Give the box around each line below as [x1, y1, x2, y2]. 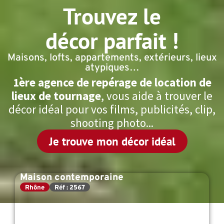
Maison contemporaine [20, 171, 123, 183]
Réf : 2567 [54, 184, 85, 192]
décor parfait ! [45, 26, 178, 55]
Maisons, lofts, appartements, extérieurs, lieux [7, 51, 217, 64]
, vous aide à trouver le [101, 88, 212, 103]
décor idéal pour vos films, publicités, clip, [8, 102, 215, 116]
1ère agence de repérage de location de [12, 75, 211, 89]
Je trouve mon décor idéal [48, 134, 175, 148]
